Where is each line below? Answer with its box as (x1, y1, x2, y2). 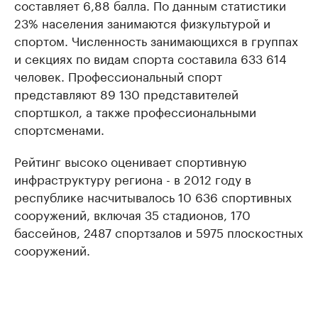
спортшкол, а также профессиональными (14, 102, 256, 120)
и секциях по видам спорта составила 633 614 (14, 48, 287, 67)
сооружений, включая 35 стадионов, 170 (14, 204, 251, 223)
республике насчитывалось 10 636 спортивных (14, 187, 292, 205)
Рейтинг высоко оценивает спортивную (14, 151, 246, 170)
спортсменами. (14, 119, 104, 138)
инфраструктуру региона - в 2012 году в (14, 169, 251, 187)
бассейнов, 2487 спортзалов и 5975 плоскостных (14, 222, 303, 241)
